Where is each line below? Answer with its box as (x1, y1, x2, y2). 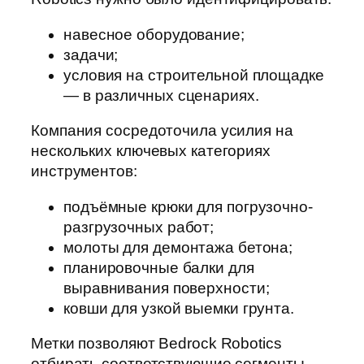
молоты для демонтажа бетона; (63, 238, 293, 256)
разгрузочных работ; (63, 218, 214, 236)
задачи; (63, 45, 119, 63)
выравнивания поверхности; (63, 279, 270, 297)
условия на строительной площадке (63, 66, 324, 84)
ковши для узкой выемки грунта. (63, 299, 294, 317)
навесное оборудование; (63, 25, 245, 43)
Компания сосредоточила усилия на (31, 122, 293, 140)
